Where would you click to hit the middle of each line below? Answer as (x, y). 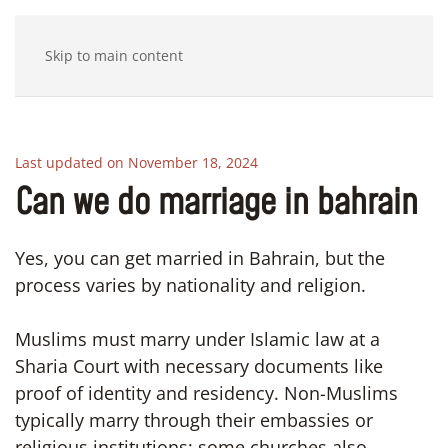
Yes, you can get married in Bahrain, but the (200, 258)
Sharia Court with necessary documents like (199, 366)
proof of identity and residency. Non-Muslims (206, 393)
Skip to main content (114, 55)
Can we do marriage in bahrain (216, 203)
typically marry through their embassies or (194, 420)
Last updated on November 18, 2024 (136, 162)
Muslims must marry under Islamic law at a (197, 339)
